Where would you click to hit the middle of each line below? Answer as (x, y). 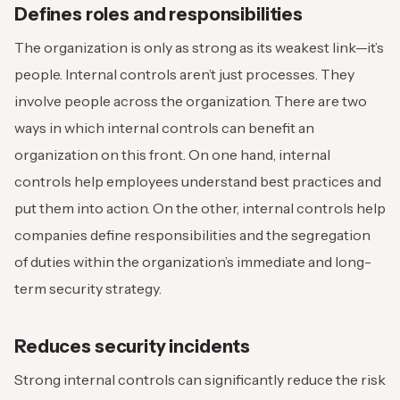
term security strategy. (89, 289)
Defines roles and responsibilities (158, 15)
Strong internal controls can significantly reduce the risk (200, 380)
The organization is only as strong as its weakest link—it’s (199, 48)
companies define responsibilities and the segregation (192, 235)
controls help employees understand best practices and (198, 182)
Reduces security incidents (133, 347)
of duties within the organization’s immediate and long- (193, 262)
